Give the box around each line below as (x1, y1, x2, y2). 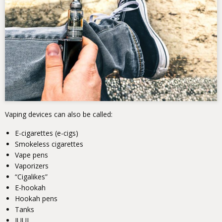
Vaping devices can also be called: (5, 110, 112, 119)
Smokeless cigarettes (15, 139, 83, 149)
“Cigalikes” (15, 172, 48, 182)
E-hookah (15, 183, 46, 193)
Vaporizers (15, 161, 49, 171)
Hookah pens (15, 194, 57, 204)
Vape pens (15, 150, 48, 160)
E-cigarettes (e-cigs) (15, 128, 78, 138)
